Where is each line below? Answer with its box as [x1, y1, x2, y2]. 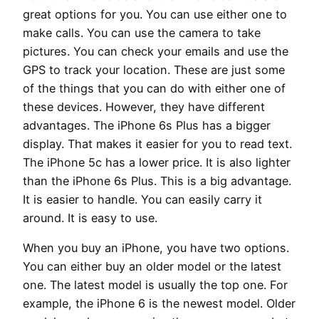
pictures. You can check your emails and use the [23, 43, 288, 58]
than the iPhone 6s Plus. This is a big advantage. [23, 173, 291, 188]
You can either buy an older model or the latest [23, 258, 281, 273]
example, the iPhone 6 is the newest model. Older [23, 296, 296, 310]
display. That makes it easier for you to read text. [23, 136, 292, 151]
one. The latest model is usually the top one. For [23, 277, 288, 292]
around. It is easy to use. [23, 210, 157, 225]
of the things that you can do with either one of [23, 80, 286, 95]
